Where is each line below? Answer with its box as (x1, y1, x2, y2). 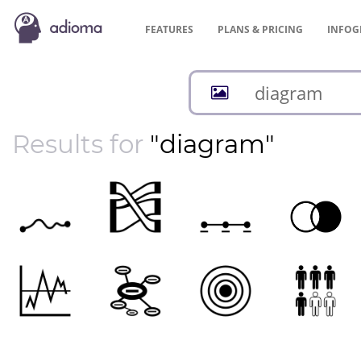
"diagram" (150, 129, 275, 160)
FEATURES (145, 22, 193, 36)
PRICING (262, 22, 303, 36)
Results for (12, 129, 150, 160)
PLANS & (218, 22, 262, 36)
